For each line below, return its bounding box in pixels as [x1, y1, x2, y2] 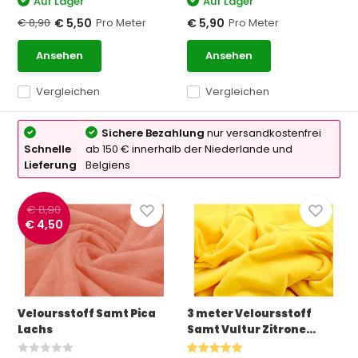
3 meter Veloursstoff [187, 306, 312, 321]
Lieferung [24, 157, 78, 173]
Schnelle [24, 141, 72, 157]
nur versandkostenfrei [205, 125, 322, 141]
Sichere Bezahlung [101, 125, 205, 141]
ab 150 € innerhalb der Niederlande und [86, 141, 293, 157]
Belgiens [86, 157, 131, 173]
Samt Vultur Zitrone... [187, 322, 316, 337]
